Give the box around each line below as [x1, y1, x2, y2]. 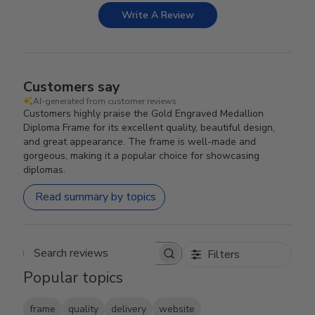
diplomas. [23, 162, 66, 176]
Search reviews [101, 252, 176, 268]
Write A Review [122, 8, 194, 22]
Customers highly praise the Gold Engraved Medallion [23, 106, 264, 120]
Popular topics [23, 266, 124, 288]
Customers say [23, 77, 121, 96]
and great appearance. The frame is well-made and [23, 134, 257, 148]
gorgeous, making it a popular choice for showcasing [23, 148, 260, 162]
